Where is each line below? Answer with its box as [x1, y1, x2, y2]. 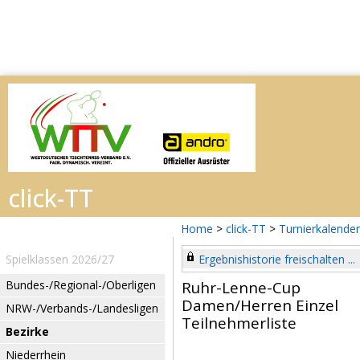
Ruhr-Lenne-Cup [182, 277, 301, 298]
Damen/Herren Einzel [182, 295, 338, 316]
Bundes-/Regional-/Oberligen [6, 277, 156, 292]
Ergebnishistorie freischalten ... [198, 252, 355, 267]
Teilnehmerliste [182, 313, 297, 333]
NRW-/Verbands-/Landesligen [6, 301, 158, 316]
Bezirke [6, 324, 49, 339]
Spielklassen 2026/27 [6, 252, 114, 267]
